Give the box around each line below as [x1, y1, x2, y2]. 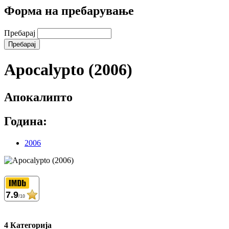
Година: [4, 114, 50, 128]
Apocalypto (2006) [4, 60, 132, 79]
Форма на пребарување [4, 4, 134, 17]
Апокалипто [4, 90, 73, 104]
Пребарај [4, 28, 37, 37]
